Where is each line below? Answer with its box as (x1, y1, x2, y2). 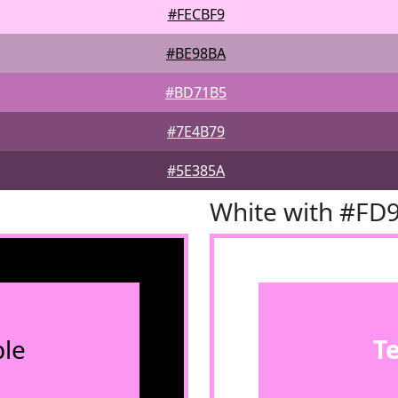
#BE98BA (166, 44, 226, 63)
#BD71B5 (165, 83, 227, 102)
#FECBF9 (167, 4, 225, 24)
